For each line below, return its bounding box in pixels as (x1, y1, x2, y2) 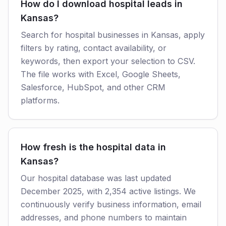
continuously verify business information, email (21, 199, 201, 209)
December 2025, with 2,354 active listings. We (21, 186, 196, 196)
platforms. (21, 95, 60, 105)
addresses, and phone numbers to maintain (21, 212, 187, 222)
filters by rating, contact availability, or (21, 43, 166, 53)
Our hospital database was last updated (21, 173, 171, 183)
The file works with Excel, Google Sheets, (21, 69, 181, 79)
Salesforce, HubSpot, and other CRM (21, 82, 165, 92)
